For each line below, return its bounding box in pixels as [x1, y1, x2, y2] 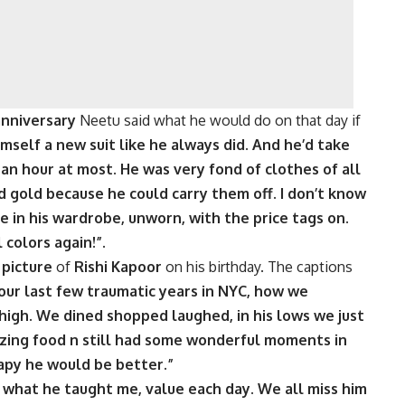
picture [2, 258, 52, 277]
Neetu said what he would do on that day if [76, 111, 361, 130]
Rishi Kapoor [74, 258, 162, 277]
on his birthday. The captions [162, 258, 353, 277]
